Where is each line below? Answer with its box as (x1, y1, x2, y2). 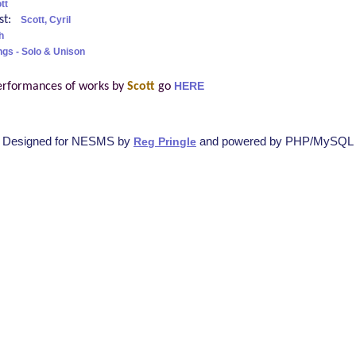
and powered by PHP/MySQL (196, 133, 354, 148)
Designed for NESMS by (2, 133, 133, 148)
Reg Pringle (133, 135, 196, 148)
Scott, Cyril (21, 14, 71, 25)
